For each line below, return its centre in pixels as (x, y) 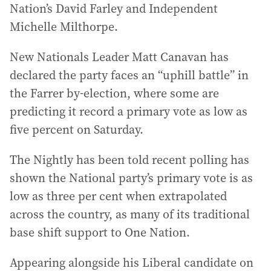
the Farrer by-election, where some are (114, 93)
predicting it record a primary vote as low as (129, 111)
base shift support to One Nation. (100, 232)
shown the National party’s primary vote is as (131, 178)
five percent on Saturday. (77, 129)
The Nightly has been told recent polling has (129, 160)
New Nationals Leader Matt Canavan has (119, 57)
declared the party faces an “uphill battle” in (129, 75)
